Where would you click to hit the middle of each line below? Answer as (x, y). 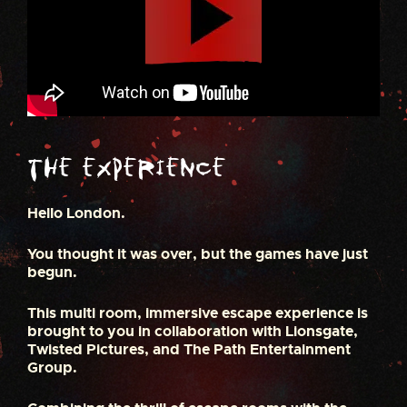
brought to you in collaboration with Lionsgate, (193, 332)
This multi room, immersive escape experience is (198, 313)
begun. (52, 273)
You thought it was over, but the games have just (198, 254)
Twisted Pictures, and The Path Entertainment (189, 350)
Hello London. (76, 213)
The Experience (127, 169)
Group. (52, 368)
